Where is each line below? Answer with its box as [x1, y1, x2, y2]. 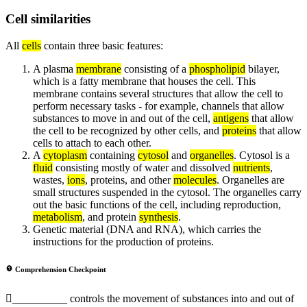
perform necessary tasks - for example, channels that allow [33, 99, 284, 112]
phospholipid [189, 62, 245, 75]
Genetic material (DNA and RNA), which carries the [33, 223, 261, 235]
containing [87, 149, 138, 161]
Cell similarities [5, 12, 90, 27]
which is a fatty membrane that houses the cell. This [33, 75, 256, 87]
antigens [213, 112, 249, 124]
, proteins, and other [85, 173, 173, 186]
